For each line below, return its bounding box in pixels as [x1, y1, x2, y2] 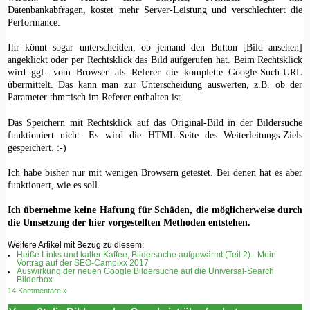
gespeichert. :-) [7, 141, 66, 153]
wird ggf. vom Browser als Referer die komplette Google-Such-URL [7, 66, 303, 78]
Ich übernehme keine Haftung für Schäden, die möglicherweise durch [7, 204, 303, 216]
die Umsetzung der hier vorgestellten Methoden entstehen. [7, 217, 250, 228]
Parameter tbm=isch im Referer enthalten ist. [7, 91, 183, 103]
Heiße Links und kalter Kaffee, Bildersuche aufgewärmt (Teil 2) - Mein [16, 250, 276, 259]
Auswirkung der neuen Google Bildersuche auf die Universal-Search [16, 267, 274, 276]
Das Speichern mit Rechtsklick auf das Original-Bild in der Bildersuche [7, 116, 303, 128]
